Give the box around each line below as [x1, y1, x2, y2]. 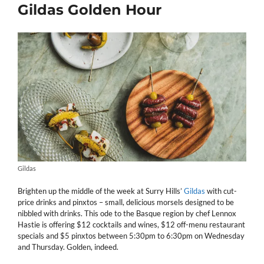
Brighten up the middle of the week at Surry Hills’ [18, 186, 184, 196]
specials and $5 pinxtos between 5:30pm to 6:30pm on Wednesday [18, 230, 245, 240]
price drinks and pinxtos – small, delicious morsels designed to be [18, 197, 234, 207]
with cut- [205, 186, 237, 196]
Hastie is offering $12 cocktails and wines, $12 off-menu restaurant [18, 219, 245, 229]
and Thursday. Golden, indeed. [18, 242, 118, 252]
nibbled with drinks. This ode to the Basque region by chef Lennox [18, 208, 236, 218]
